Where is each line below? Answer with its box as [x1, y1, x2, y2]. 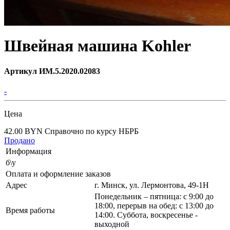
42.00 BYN [4, 127, 45, 136]
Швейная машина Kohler [4, 36, 191, 55]
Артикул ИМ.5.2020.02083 [4, 66, 100, 75]
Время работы [6, 206, 55, 215]
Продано [4, 136, 35, 145]
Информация [6, 147, 51, 156]
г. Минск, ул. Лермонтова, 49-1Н [94, 181, 209, 190]
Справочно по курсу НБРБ [45, 127, 139, 136]
